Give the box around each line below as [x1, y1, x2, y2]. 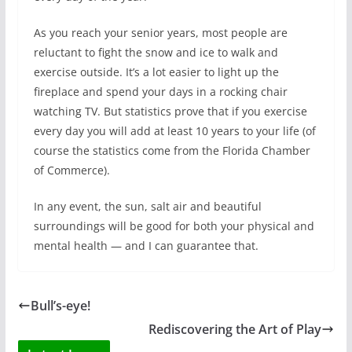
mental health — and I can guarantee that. [33, 238, 258, 254]
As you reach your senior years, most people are [33, 25, 288, 41]
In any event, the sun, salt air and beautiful [33, 199, 262, 214]
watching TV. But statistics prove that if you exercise [33, 104, 307, 119]
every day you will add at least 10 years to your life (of [33, 123, 316, 139]
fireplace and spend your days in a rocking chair [33, 84, 288, 100]
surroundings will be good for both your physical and [33, 218, 314, 234]
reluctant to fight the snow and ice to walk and [33, 45, 278, 60]
